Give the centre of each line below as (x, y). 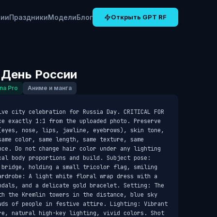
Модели (62, 17)
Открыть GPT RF (139, 17)
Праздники (29, 17)
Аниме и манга (49, 88)
